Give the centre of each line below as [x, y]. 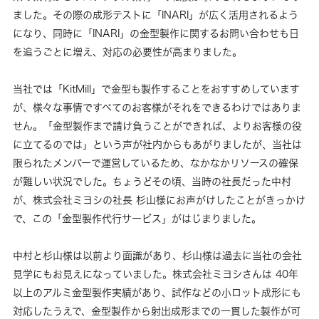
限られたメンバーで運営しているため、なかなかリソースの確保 [156, 162]
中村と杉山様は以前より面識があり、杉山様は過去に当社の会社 [157, 255]
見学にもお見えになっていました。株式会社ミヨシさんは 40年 [156, 273]
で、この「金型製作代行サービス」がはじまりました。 [137, 218]
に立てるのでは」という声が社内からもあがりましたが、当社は [157, 144]
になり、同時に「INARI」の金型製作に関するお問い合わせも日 [156, 33]
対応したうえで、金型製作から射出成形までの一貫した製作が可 [157, 310]
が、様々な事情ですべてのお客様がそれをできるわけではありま [157, 107]
